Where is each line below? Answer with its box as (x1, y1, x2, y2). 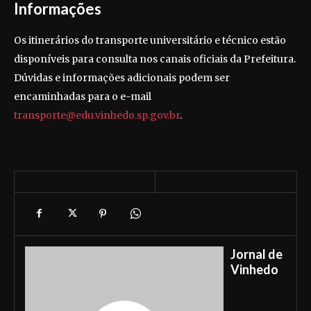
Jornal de (230, 246, 283, 262)
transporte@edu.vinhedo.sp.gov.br (14, 108, 180, 121)
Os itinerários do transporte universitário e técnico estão (14, 33, 286, 47)
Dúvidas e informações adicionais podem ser (14, 71, 230, 84)
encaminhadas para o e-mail (14, 90, 151, 103)
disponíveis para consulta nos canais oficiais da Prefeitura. (14, 52, 296, 65)
